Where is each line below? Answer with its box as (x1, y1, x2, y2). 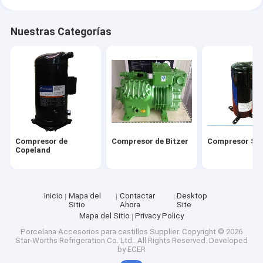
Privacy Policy (135, 211, 184, 221)
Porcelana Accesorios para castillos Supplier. (21, 227, 182, 236)
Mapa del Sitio (79, 211, 130, 221)
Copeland (15, 145, 51, 154)
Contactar (119, 191, 155, 200)
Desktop (177, 191, 208, 200)
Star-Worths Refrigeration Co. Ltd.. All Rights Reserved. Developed (15, 235, 248, 245)
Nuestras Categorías (10, 26, 112, 38)
